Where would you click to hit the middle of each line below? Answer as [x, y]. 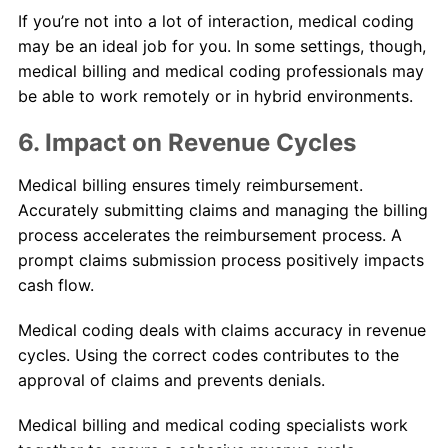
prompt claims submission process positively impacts [220, 260]
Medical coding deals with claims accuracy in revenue [221, 330]
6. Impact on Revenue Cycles [186, 143]
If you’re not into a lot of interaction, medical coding [215, 21]
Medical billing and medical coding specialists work [212, 425]
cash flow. [55, 285]
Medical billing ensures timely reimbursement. [190, 185]
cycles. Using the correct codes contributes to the [208, 355]
